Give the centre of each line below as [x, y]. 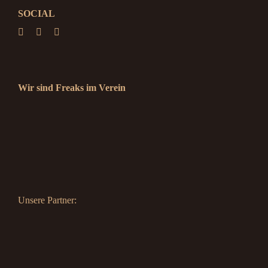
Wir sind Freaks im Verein [71, 88]
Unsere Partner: [47, 200]
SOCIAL [36, 14]
